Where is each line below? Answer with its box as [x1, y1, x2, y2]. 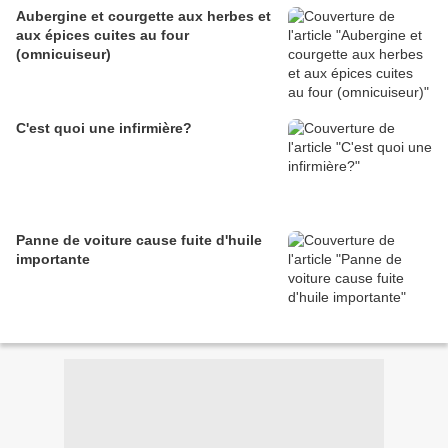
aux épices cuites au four [16, 27, 189, 44]
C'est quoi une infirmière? [16, 120, 192, 137]
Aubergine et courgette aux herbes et [16, 8, 271, 25]
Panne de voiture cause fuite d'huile [16, 232, 262, 249]
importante [16, 251, 90, 268]
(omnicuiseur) [16, 46, 111, 63]
